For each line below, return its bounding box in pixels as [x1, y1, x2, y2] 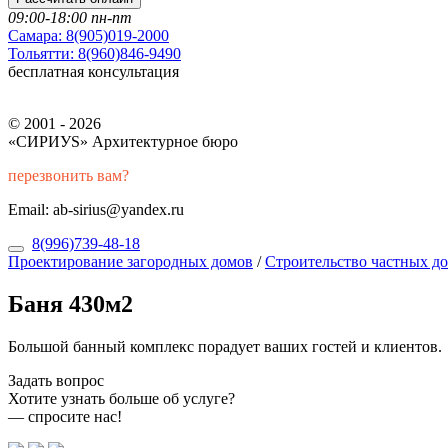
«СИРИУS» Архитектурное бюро [8, 133, 238, 150]
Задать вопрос [8, 371, 104, 389]
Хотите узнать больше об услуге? [8, 389, 235, 407]
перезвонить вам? [8, 167, 129, 184]
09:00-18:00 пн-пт [8, 9, 132, 26]
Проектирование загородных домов [8, 253, 253, 270]
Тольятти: [8, 45, 74, 62]
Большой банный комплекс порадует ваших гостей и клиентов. [8, 337, 442, 355]
